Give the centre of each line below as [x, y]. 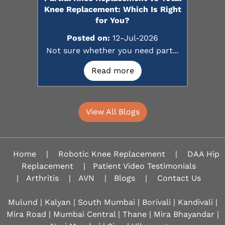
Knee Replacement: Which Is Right [113, 9]
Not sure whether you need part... [113, 50]
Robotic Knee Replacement [112, 154]
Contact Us [179, 178]
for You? [113, 20]
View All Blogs [113, 112]
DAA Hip [203, 154]
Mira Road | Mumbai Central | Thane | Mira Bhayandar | [113, 214]
